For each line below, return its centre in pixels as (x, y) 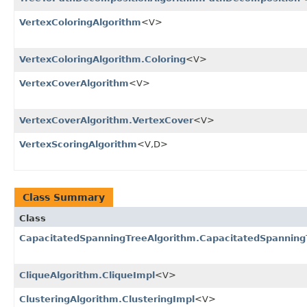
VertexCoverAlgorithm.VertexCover (106, 121)
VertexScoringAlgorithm (78, 145)
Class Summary (64, 198)
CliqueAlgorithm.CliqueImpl (87, 275)
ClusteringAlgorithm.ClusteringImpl (107, 299)
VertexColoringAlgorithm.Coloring (102, 60)
